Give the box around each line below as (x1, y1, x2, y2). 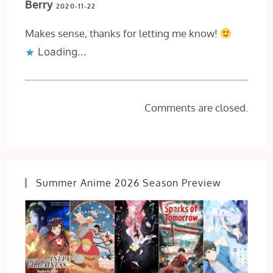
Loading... (38, 45, 87, 58)
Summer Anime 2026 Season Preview (36, 176, 222, 189)
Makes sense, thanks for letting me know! (25, 26, 221, 40)
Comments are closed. (144, 101, 248, 114)
